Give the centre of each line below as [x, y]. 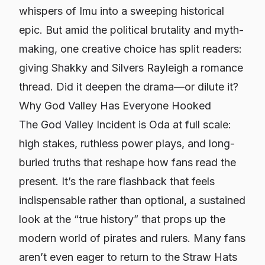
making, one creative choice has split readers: [130, 49]
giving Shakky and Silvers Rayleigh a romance [131, 68]
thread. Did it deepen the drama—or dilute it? [129, 87]
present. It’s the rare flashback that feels [117, 181]
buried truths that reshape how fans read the [127, 162]
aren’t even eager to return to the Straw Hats [128, 257]
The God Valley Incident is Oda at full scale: [125, 125]
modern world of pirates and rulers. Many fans [132, 238]
